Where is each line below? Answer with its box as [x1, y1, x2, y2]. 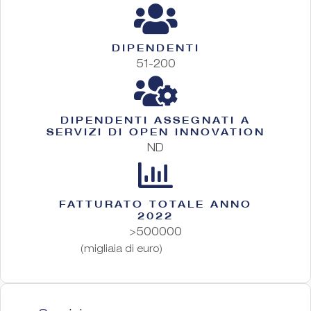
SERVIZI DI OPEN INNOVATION [46, 125, 265, 137]
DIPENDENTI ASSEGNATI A [60, 113, 251, 126]
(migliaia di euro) [81, 244, 162, 255]
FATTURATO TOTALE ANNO [59, 197, 252, 210]
